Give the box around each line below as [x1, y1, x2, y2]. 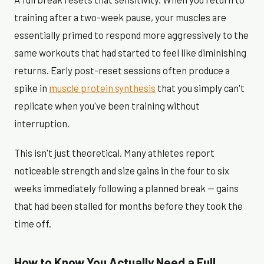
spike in [14, 81, 49, 94]
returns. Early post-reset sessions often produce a [14, 64, 230, 76]
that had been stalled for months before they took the [14, 199, 243, 212]
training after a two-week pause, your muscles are [14, 11, 226, 23]
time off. [14, 217, 51, 229]
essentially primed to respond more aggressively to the [14, 28, 249, 41]
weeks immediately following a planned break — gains [14, 181, 239, 194]
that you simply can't [156, 81, 245, 94]
